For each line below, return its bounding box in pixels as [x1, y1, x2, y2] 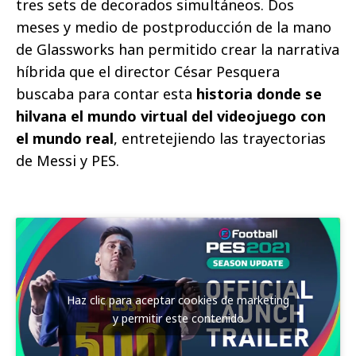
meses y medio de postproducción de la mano [16, 17, 331, 37]
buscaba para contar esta [16, 84, 192, 104]
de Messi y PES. [16, 151, 119, 171]
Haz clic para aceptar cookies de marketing [67, 292, 289, 308]
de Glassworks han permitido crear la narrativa [16, 40, 339, 60]
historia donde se [192, 84, 322, 104]
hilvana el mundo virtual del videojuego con [16, 106, 326, 126]
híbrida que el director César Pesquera [16, 62, 280, 82]
